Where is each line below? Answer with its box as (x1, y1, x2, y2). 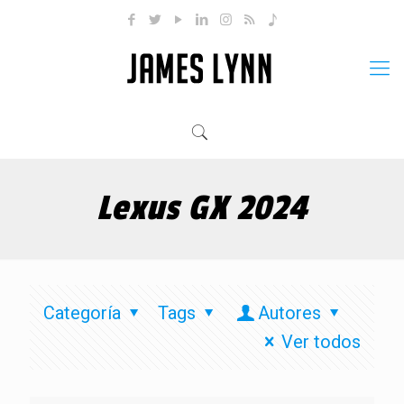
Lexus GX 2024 (96, 188, 308, 229)
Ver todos (281, 331, 361, 353)
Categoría (43, 302, 121, 324)
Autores (258, 302, 321, 324)
